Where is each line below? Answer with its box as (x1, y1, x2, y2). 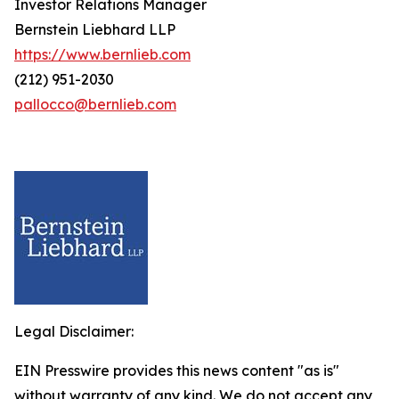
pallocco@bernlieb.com (14, 95, 176, 113)
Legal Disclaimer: (14, 322, 134, 340)
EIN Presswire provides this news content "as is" (14, 362, 339, 379)
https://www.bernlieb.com (14, 45, 191, 63)
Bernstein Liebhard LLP (14, 20, 175, 38)
